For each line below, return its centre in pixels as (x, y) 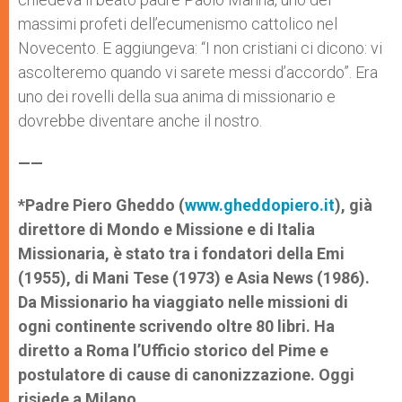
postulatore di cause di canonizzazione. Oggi (186, 375)
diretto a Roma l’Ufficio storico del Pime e (173, 350)
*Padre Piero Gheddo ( (101, 205)
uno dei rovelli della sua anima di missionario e (177, 96)
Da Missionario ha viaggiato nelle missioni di (183, 302)
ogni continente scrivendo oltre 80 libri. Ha (176, 326)
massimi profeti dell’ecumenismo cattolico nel (178, 24)
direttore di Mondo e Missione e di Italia (166, 229)
